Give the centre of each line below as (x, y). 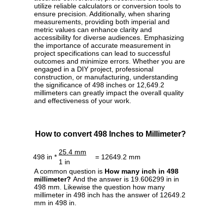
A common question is (69, 171)
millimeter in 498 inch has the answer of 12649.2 (110, 195)
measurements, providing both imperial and (102, 22)
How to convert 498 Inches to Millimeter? (110, 134)
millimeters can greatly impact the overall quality (109, 93)
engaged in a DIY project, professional (94, 69)
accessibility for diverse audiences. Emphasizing (109, 38)
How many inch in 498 (142, 171)
